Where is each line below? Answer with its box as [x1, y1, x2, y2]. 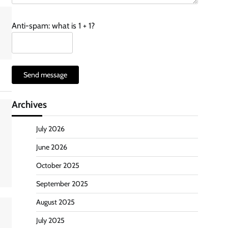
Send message [23, 70, 67, 79]
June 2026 [36, 142, 67, 152]
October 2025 [36, 161, 79, 170]
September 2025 [36, 179, 88, 188]
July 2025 [36, 216, 65, 225]
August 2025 [36, 197, 75, 207]
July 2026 [36, 124, 65, 133]
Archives [12, 99, 47, 110]
